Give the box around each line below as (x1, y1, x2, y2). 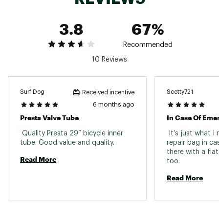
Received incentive (82, 89, 134, 95)
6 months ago (93, 101, 134, 108)
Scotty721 (167, 89, 193, 95)
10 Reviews (92, 56, 127, 63)
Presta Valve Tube (20, 113, 79, 122)
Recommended (123, 41, 173, 48)
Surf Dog (20, 89, 44, 95)
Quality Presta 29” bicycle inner (20, 130, 123, 137)
